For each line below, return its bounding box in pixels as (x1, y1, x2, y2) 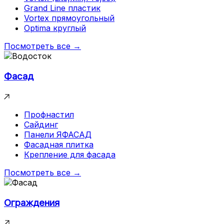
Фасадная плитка (24, 139, 93, 149)
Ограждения (4, 196, 59, 208)
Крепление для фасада (24, 149, 115, 159)
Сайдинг (24, 119, 58, 129)
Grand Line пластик (24, 3, 100, 13)
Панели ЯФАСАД (24, 129, 91, 139)
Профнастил (24, 109, 74, 119)
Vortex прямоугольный (24, 13, 114, 23)
